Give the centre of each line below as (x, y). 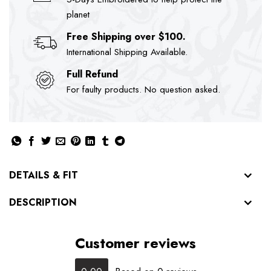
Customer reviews (135, 243)
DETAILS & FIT (44, 175)
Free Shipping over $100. (126, 36)
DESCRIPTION (43, 202)
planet (78, 14)
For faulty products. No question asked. (143, 89)
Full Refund (92, 74)
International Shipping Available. (127, 52)
